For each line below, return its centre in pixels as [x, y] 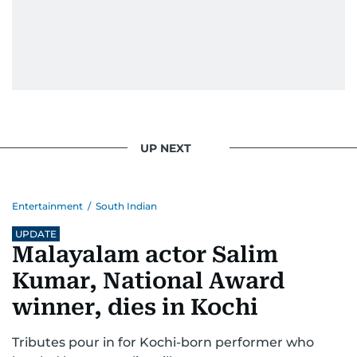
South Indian [126, 206]
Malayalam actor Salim [145, 255]
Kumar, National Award [148, 281]
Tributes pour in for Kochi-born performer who [163, 343]
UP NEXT [166, 148]
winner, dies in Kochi [135, 308]
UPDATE [36, 234]
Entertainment [47, 206]
